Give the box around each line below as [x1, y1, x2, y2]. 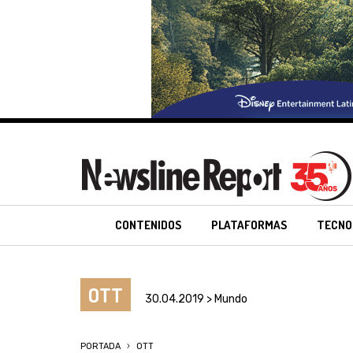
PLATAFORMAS [211, 217, 288, 232]
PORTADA [80, 341, 121, 351]
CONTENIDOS [115, 217, 182, 232]
